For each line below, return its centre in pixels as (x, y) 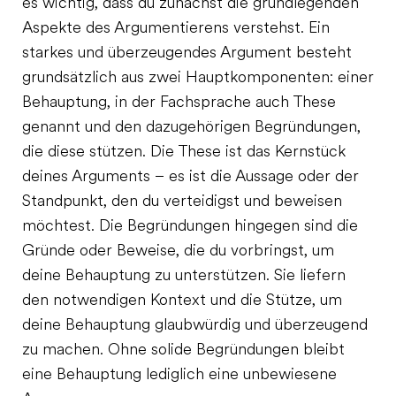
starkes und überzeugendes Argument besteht (187, 53)
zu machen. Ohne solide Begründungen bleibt (183, 350)
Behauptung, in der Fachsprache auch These (179, 103)
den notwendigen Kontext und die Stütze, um (182, 301)
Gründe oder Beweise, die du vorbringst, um (178, 251)
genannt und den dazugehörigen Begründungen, (191, 128)
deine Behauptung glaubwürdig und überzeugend (195, 326)
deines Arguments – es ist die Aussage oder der (190, 177)
